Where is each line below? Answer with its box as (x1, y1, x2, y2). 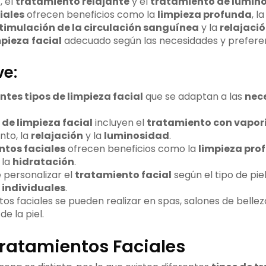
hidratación (12, 155, 74, 169)
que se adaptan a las (142, 90, 245, 104)
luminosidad (103, 129, 169, 143)
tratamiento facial (74, 168, 172, 182)
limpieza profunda (157, 8, 252, 22)
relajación (30, 129, 83, 143)
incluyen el (92, 116, 147, 130)
